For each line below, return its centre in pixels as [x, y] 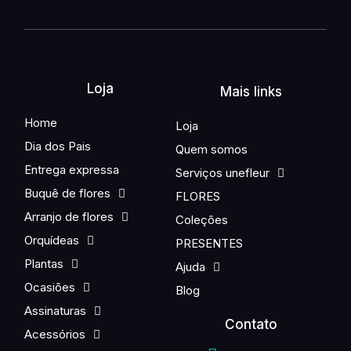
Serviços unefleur [223, 173]
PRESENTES [209, 244]
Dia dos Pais [58, 147]
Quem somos [212, 150]
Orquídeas [52, 241]
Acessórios [55, 335]
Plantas [44, 264]
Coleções [202, 220]
